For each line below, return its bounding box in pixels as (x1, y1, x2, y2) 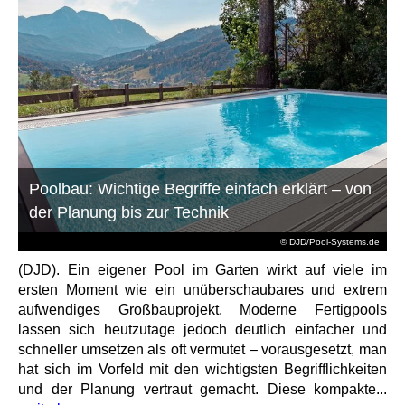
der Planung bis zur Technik (29, 202, 230, 221)
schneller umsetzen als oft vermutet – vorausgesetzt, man (18, 341, 387, 357)
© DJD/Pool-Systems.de (279, 236, 380, 247)
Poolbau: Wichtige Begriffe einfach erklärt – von (29, 179, 372, 198)
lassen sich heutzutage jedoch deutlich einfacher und (18, 321, 387, 337)
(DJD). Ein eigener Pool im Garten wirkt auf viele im (18, 261, 387, 278)
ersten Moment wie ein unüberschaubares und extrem (18, 281, 387, 297)
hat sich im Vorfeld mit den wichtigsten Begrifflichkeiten (18, 361, 387, 377)
